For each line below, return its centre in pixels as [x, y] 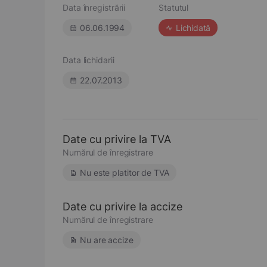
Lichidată [193, 28]
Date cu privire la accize [122, 207]
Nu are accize [107, 240]
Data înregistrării [94, 7]
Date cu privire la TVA [117, 139]
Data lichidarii [89, 60]
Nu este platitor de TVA [125, 173]
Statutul [174, 7]
